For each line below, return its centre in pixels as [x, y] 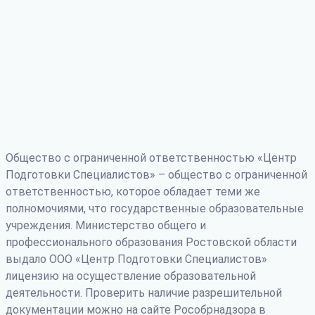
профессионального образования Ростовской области [151, 242]
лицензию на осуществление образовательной [131, 276]
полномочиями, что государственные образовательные [155, 208]
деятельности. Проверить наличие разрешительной [144, 292]
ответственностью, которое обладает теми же [133, 191]
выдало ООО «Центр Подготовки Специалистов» [136, 259]
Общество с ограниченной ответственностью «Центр [151, 157]
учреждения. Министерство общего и [106, 225]
